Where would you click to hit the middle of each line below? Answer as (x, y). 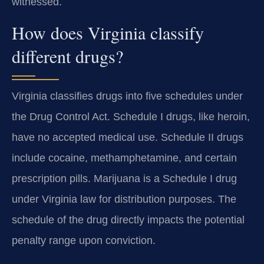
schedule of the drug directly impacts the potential (128, 220)
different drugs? (67, 56)
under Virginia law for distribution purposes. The (124, 199)
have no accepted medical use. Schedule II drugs (128, 137)
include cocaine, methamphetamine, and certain (124, 158)
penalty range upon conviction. (84, 240)
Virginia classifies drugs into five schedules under (127, 96)
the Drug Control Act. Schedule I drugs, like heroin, (131, 116)
